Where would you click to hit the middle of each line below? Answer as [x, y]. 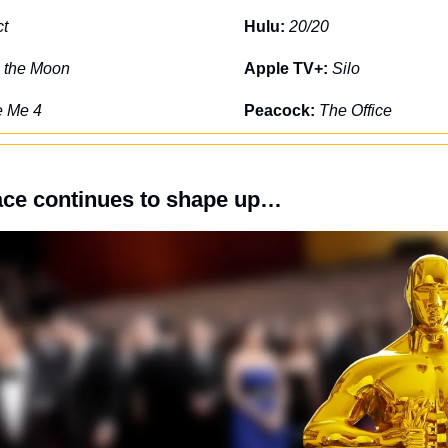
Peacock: [281, 110]
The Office [355, 110]
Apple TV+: [288, 68]
